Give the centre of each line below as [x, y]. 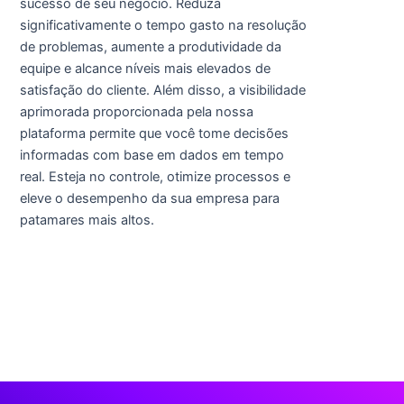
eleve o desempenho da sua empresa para [149, 198]
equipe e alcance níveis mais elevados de [145, 68]
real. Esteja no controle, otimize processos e [155, 176]
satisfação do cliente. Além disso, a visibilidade [162, 90]
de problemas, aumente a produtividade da [150, 46]
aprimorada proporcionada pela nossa [136, 111]
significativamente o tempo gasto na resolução [163, 25]
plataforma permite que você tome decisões [154, 133]
